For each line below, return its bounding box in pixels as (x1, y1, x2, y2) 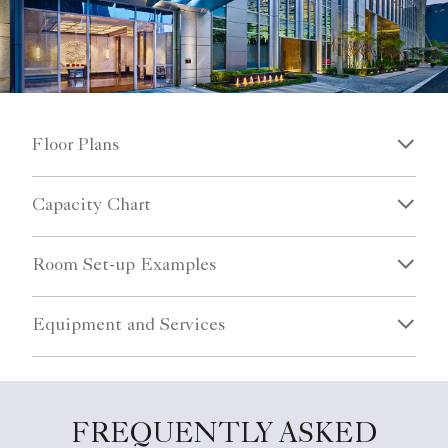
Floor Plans (32, 137, 119, 156)
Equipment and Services (32, 317, 225, 336)
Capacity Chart (32, 197, 151, 216)
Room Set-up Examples (32, 257, 216, 276)
